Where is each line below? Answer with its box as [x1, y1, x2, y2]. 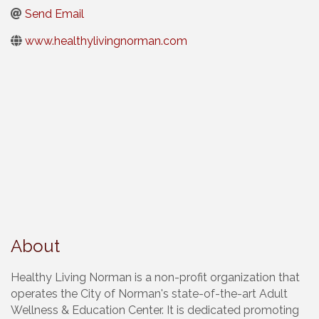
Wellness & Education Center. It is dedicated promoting [11, 303, 299, 317]
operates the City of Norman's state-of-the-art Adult [11, 286, 288, 300]
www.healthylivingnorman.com [25, 34, 187, 48]
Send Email [25, 7, 84, 21]
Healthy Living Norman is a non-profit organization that [11, 270, 300, 284]
